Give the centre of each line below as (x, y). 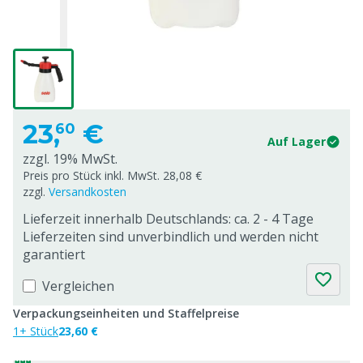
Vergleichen (78, 286)
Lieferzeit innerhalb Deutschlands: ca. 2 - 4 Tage (168, 219)
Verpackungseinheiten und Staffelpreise (126, 313)
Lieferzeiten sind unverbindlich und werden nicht (171, 237)
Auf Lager (297, 141)
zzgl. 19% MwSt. (70, 159)
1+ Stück (36, 331)
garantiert (54, 254)
